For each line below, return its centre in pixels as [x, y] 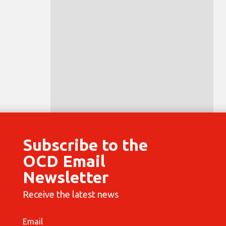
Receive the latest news [70, 194]
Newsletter [65, 177]
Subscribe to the [85, 145]
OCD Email [64, 161]
